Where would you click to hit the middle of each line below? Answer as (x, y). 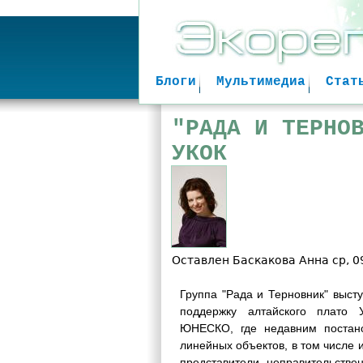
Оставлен (202, 260)
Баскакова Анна (281, 260)
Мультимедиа (261, 82)
